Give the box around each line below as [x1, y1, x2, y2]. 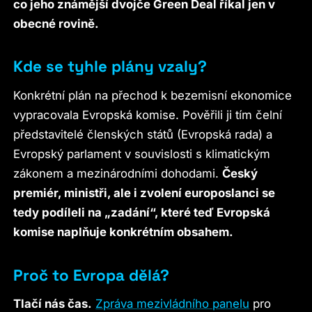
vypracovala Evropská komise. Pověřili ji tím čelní [13, 107, 283, 122]
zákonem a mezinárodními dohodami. [13, 166, 223, 180]
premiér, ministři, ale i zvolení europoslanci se [13, 185, 276, 200]
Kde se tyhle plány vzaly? [13, 56, 208, 77]
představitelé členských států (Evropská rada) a [13, 127, 273, 141]
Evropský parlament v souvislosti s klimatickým [13, 146, 271, 161]
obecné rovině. [13, 16, 100, 31]
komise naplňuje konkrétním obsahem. [13, 224, 234, 239]
